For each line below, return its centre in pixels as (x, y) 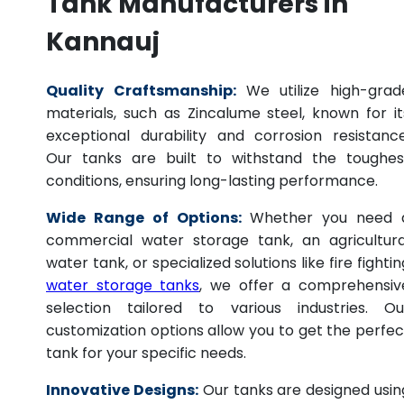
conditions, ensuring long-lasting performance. (212, 181)
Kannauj (103, 42)
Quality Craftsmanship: (141, 91)
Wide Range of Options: (148, 218)
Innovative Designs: (122, 390)
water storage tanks (123, 286)
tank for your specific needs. (146, 353)
